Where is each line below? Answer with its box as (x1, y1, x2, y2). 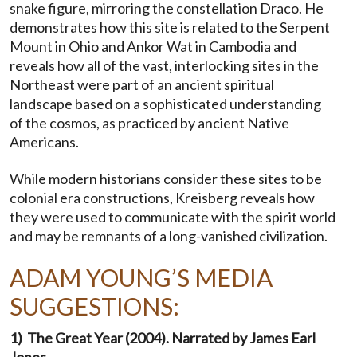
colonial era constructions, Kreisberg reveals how (10, 188, 315, 206)
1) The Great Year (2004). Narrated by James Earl (10, 328, 316, 347)
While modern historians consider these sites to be (10, 169, 322, 187)
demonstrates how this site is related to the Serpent (10, 18, 330, 36)
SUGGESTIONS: (10, 291, 179, 320)
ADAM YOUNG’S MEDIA (10, 262, 273, 292)
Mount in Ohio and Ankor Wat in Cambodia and (10, 37, 296, 55)
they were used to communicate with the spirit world (10, 207, 335, 226)
